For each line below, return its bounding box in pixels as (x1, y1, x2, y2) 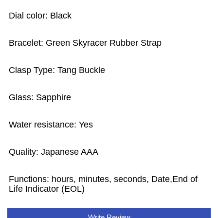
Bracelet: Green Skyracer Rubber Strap (9, 37, 162, 48)
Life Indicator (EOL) (9, 183, 85, 194)
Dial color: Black (9, 10, 72, 20)
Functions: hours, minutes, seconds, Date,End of (9, 174, 198, 184)
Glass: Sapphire (9, 92, 72, 102)
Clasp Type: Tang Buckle (9, 65, 106, 75)
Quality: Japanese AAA (9, 146, 99, 157)
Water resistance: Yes (9, 119, 93, 129)
